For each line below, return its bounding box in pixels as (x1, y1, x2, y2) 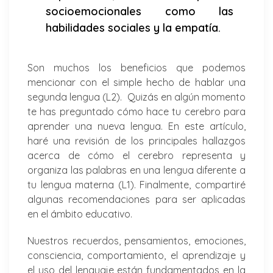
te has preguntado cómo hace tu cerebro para (27, 105, 246, 118)
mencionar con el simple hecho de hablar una (27, 76, 246, 88)
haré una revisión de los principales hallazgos (27, 134, 246, 147)
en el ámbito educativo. (27, 207, 132, 220)
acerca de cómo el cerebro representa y (27, 149, 246, 161)
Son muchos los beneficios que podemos (27, 61, 246, 74)
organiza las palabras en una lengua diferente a (27, 163, 246, 176)
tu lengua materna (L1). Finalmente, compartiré (27, 178, 246, 191)
